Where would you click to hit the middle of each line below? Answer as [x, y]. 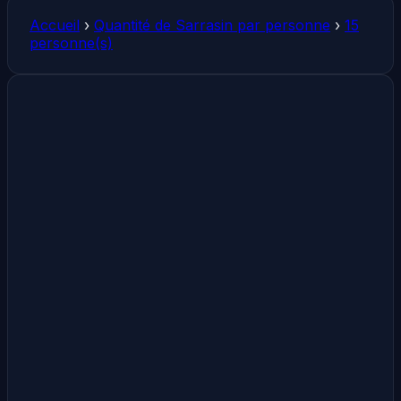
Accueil [55, 25]
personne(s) [71, 43]
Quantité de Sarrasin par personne [212, 25]
